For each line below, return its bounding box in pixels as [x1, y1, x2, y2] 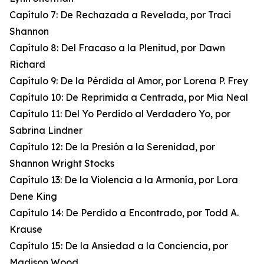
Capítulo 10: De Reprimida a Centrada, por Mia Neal [9, 91, 248, 104]
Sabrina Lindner [9, 124, 82, 137]
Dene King [9, 190, 57, 203]
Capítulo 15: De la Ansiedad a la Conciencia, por [9, 240, 228, 252]
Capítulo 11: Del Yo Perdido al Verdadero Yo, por [9, 108, 230, 120]
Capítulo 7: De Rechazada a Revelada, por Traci [9, 9, 231, 21]
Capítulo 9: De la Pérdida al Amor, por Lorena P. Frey [9, 75, 248, 87]
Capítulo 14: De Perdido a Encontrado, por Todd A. [9, 207, 239, 219]
